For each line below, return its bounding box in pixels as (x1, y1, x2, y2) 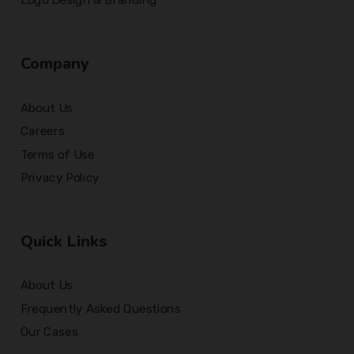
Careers (21, 124, 65, 139)
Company (21, 53, 90, 75)
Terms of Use (21, 147, 95, 162)
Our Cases (21, 325, 78, 340)
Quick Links (21, 231, 108, 253)
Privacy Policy (21, 171, 100, 186)
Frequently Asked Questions (21, 301, 181, 316)
